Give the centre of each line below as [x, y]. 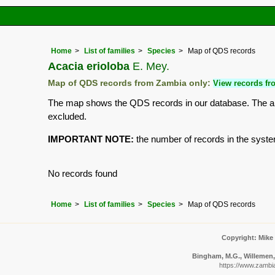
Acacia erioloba [89, 66]
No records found [83, 174]
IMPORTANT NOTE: [91, 139]
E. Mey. [149, 66]
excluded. [67, 117]
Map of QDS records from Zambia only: [130, 83]
